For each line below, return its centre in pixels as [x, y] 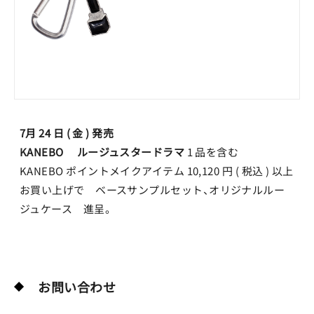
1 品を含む [213, 152]
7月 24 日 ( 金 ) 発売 [67, 133]
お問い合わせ [77, 287]
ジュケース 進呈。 [67, 209]
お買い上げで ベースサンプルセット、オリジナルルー [152, 190]
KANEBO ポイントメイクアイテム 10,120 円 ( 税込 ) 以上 [157, 171]
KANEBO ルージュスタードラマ [103, 152]
